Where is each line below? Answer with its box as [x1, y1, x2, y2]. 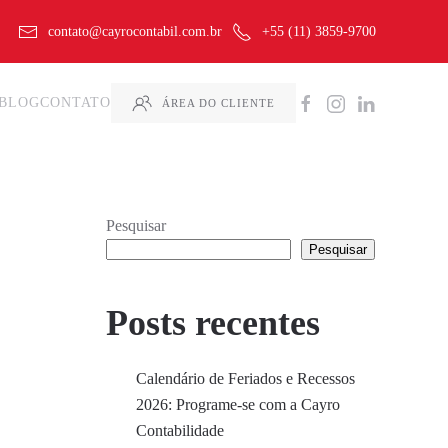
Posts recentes [106, 302, 320, 343]
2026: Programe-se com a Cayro [136, 395, 340, 413]
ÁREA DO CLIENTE [162, 96, 275, 109]
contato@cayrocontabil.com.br [48, 23, 222, 39]
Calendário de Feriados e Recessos [136, 369, 355, 387]
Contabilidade [136, 421, 224, 439]
